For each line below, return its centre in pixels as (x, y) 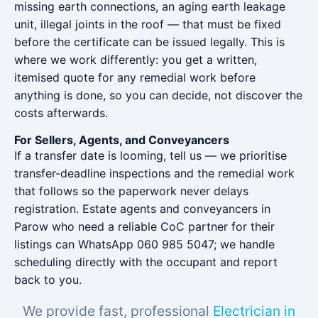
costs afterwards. (61, 113)
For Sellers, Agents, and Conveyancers (122, 140)
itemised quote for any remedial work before (135, 77)
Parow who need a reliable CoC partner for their (144, 226)
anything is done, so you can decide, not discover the (158, 95)
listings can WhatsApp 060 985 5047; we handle (144, 244)
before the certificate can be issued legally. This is (149, 42)
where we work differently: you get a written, (136, 60)
